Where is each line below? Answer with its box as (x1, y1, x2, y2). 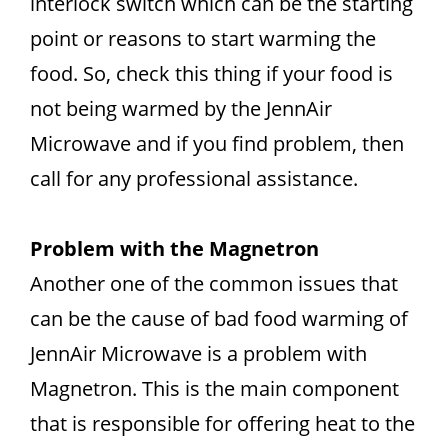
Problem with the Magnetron (30, 235, 319, 262)
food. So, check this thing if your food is (30, 60, 393, 87)
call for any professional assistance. (30, 165, 358, 192)
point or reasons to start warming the (30, 25, 376, 52)
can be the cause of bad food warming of (30, 305, 408, 332)
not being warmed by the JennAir (30, 95, 332, 122)
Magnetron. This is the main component (30, 375, 399, 402)
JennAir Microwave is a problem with (30, 340, 367, 367)
